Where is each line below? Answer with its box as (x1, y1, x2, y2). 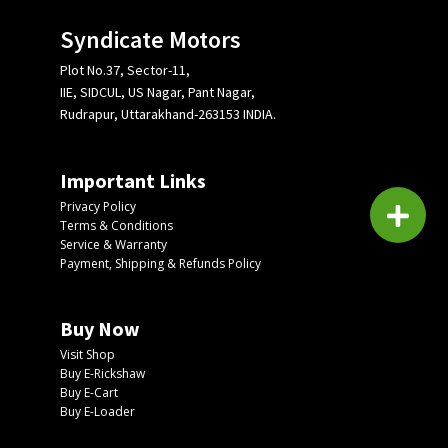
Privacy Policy (60, 198, 137, 216)
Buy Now (60, 316, 141, 342)
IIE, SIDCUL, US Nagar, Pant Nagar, (60, 83, 256, 102)
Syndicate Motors (60, 24, 242, 56)
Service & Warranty (60, 236, 168, 254)
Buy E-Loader (60, 403, 136, 421)
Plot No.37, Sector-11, (60, 61, 191, 80)
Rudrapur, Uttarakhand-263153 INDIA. (60, 105, 277, 124)
